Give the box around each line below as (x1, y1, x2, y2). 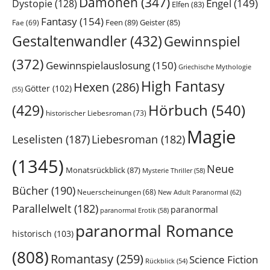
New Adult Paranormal (158, 187, 228, 196)
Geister (140, 16, 165, 28)
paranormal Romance (75, 219, 234, 242)
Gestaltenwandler (12, 31, 127, 51)
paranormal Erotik (100, 205, 156, 215)
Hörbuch (148, 99, 208, 120)
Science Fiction (189, 252, 258, 266)
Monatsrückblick (66, 164, 125, 175)
